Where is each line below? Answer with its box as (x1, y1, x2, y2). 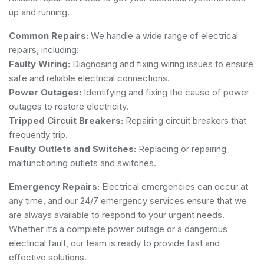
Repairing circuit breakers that (123, 114, 246, 126)
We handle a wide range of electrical (88, 29, 238, 41)
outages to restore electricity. (9, 100, 128, 112)
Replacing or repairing (136, 143, 226, 154)
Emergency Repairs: (9, 180, 100, 192)
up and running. (9, 6, 70, 18)
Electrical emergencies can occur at (100, 180, 248, 192)
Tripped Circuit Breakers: (9, 114, 123, 126)
